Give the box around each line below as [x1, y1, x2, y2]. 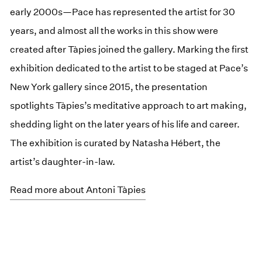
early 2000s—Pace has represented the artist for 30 [10, 6, 236, 18]
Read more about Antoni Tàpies [10, 184, 146, 195]
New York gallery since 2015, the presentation [10, 81, 208, 92]
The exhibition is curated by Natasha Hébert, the [10, 137, 221, 149]
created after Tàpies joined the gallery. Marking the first [10, 43, 249, 55]
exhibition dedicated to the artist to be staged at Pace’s [10, 62, 249, 74]
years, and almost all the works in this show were [10, 25, 219, 36]
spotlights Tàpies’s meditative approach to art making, [10, 99, 247, 111]
